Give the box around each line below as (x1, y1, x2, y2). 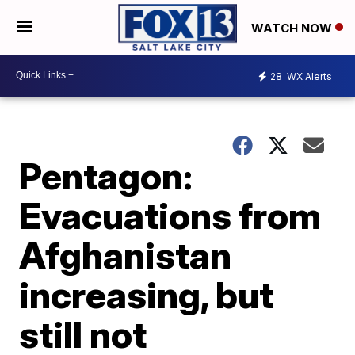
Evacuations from (19, 193, 322, 238)
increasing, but (19, 272, 274, 317)
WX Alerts (284, 71, 332, 83)
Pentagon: (19, 153, 193, 198)
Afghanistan (19, 232, 232, 277)
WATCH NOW (251, 20, 335, 36)
